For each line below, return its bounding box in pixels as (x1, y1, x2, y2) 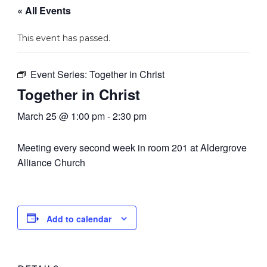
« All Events (17, 4, 71, 17)
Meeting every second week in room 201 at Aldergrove (17, 141, 247, 154)
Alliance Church (17, 156, 85, 169)
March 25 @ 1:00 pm (17, 109, 105, 123)
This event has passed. (17, 33, 110, 44)
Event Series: (30, 67, 89, 81)
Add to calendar (46, 213, 111, 225)
